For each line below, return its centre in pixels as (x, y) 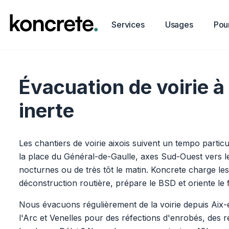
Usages (179, 25)
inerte (47, 110)
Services (128, 25)
